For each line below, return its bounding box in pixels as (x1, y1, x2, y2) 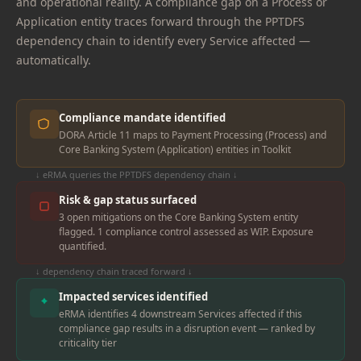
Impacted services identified (59, 289, 208, 304)
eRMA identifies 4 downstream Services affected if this (59, 307, 302, 321)
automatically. (16, 52, 91, 68)
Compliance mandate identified (59, 110, 226, 125)
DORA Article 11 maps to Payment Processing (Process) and (59, 128, 326, 142)
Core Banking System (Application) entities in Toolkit (59, 143, 291, 156)
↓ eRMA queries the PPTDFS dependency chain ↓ (35, 168, 238, 180)
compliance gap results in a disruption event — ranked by (59, 322, 315, 335)
